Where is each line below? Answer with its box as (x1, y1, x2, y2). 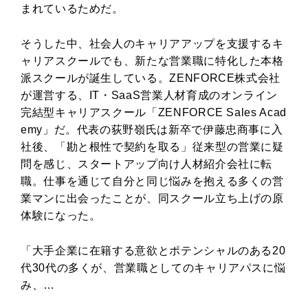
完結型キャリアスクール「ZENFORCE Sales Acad (21, 106, 287, 118)
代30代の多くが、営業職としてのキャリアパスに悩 (21, 261, 286, 274)
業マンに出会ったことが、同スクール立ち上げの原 (21, 192, 284, 204)
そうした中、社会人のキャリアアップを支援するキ (21, 37, 284, 49)
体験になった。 (21, 209, 101, 221)
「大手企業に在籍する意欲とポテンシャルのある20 (21, 244, 286, 256)
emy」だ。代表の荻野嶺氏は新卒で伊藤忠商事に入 (21, 123, 283, 135)
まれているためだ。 (21, 2, 124, 14)
